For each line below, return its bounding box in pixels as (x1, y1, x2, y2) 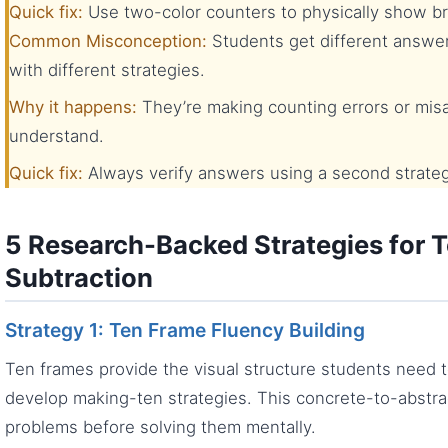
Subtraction (5, 261, 153, 293)
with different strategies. (9, 59, 205, 80)
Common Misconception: (9, 30, 207, 51)
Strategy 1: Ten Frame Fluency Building (5, 318, 365, 343)
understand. (9, 125, 104, 146)
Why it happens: (9, 96, 137, 117)
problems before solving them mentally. (5, 417, 316, 438)
